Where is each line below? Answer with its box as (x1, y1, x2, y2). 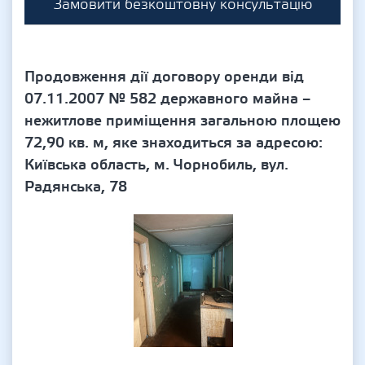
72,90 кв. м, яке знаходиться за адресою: (24, 134, 323, 152)
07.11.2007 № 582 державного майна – (24, 90, 310, 108)
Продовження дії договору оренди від (24, 68, 304, 86)
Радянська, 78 (24, 178, 127, 196)
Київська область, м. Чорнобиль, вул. (24, 156, 288, 174)
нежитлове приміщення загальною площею (24, 112, 341, 130)
